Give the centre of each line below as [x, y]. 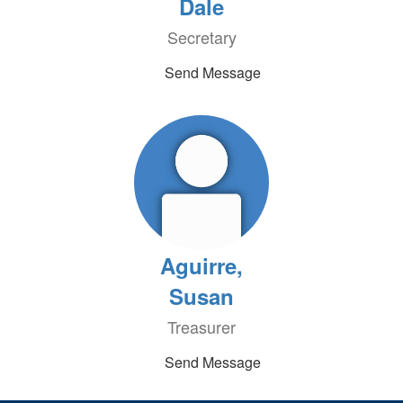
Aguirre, [201, 265]
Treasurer [201, 327]
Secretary [201, 37]
